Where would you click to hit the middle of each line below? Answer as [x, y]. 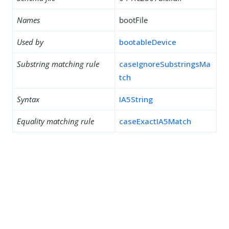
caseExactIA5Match [155, 121]
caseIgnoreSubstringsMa [165, 64]
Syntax [28, 99]
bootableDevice [148, 42]
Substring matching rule [58, 64]
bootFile [133, 20]
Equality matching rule [55, 121]
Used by [30, 42]
